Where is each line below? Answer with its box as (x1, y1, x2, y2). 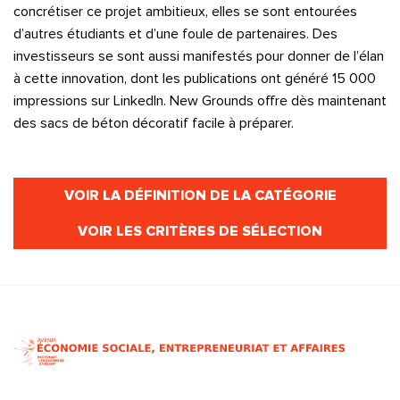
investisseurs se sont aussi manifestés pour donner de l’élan (13, 46, 384, 65)
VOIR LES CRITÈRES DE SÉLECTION (78, 221, 322, 240)
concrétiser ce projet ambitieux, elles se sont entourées (13, 2, 357, 21)
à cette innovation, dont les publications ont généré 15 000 (13, 69, 376, 87)
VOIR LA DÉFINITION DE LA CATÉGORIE (63, 186, 337, 204)
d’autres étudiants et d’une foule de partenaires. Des (13, 24, 337, 43)
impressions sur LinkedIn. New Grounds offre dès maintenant (13, 91, 387, 110)
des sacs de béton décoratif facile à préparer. (13, 113, 294, 132)
